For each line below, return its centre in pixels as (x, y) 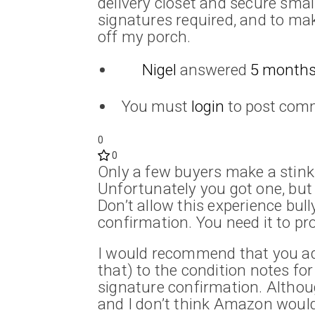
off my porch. (144, 36)
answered (213, 69)
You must (156, 106)
